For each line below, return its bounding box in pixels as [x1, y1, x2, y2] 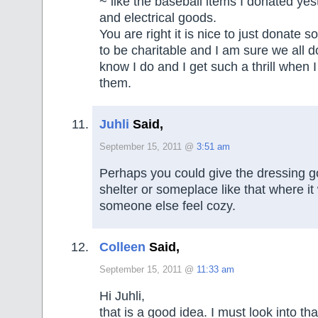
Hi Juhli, [99, 289, 145, 304]
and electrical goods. [99, 11, 216, 26]
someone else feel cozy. [99, 199, 236, 214]
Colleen [99, 239, 146, 254]
